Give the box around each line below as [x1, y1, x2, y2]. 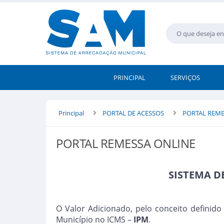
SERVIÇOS [170, 73, 200, 82]
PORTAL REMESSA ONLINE [56, 135, 195, 151]
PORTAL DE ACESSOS [102, 108, 164, 117]
